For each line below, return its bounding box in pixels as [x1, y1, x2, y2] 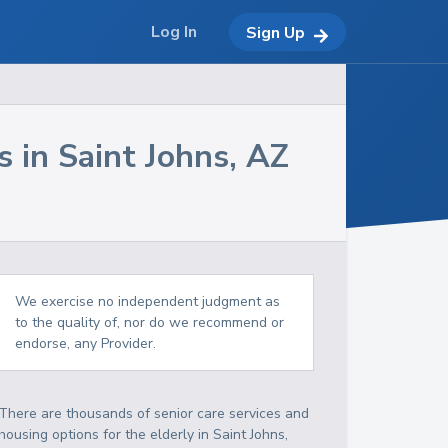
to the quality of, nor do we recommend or [15, 313, 285, 332]
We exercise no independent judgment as [15, 292, 281, 311]
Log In [151, 21, 197, 43]
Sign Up [246, 21, 305, 44]
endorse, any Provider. [15, 334, 157, 353]
